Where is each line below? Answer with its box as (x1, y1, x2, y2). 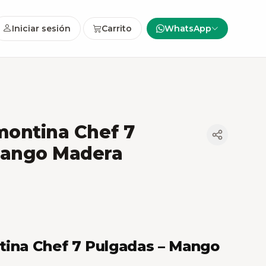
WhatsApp (164, 23, 211, 34)
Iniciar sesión (12, 23, 71, 34)
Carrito (102, 23, 132, 34)
